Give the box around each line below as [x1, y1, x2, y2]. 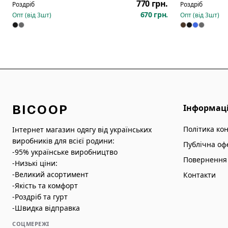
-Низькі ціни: [12, 158, 58, 168]
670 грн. [140, 10, 168, 19]
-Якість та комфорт [12, 181, 78, 190]
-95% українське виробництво [12, 147, 118, 157]
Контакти [183, 170, 216, 180]
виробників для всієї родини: [12, 136, 115, 146]
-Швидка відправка [12, 203, 80, 213]
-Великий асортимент [12, 169, 89, 179]
